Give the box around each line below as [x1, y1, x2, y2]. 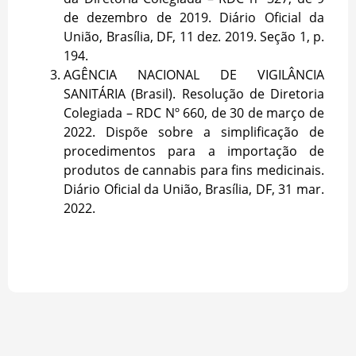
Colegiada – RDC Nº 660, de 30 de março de [64, 104, 324, 122]
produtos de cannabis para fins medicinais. [64, 161, 324, 180]
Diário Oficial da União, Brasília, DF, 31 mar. [64, 180, 324, 199]
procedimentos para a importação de [64, 142, 324, 161]
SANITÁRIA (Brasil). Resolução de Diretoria [64, 85, 324, 103]
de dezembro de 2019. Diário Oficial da [64, 9, 324, 27]
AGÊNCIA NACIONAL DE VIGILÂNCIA [64, 66, 324, 84]
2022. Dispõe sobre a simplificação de [64, 123, 324, 141]
